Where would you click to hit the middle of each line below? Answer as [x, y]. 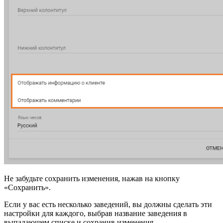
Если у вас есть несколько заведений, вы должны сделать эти [108, 205]
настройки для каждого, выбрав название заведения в [96, 214]
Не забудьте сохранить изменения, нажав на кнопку [92, 179]
